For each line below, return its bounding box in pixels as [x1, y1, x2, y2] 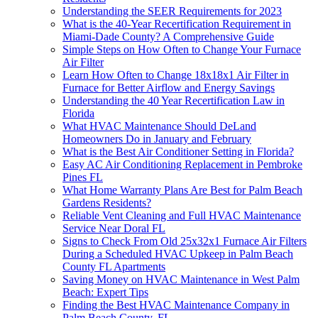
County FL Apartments [62, 260, 165, 273]
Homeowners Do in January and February [62, 132, 251, 145]
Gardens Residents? [62, 196, 151, 209]
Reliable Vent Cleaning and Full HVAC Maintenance [62, 209, 301, 221]
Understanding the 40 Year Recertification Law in [62, 94, 285, 106]
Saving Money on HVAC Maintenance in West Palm [62, 273, 300, 285]
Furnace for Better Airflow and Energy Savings [62, 81, 275, 94]
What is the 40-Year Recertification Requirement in [62, 17, 291, 30]
